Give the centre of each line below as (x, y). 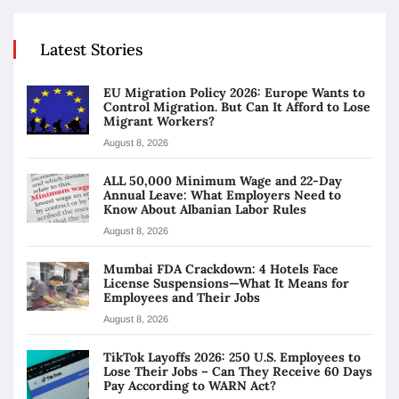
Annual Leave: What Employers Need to (222, 195)
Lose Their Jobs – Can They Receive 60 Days (238, 372)
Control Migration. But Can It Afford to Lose (237, 107)
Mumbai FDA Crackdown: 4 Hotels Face (221, 269)
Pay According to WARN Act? (190, 386)
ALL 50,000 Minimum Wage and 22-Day (223, 181)
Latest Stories (91, 50)
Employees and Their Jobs (183, 298)
